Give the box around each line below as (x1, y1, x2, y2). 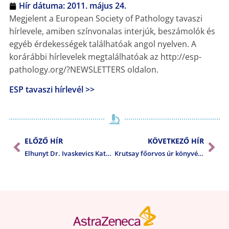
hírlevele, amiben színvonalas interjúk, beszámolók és (9, 26, 215, 37)
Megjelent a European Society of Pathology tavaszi (9, 13, 202, 24)
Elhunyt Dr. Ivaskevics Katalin (105, 148, 111, 158)
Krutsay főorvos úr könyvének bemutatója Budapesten (197, 148, 203, 158)
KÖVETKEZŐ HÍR (148, 135, 204, 146)
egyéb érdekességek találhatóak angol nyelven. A (9, 38, 196, 50)
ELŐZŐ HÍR (24, 135, 63, 146)
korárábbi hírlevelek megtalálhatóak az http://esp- (9, 51, 201, 62)
